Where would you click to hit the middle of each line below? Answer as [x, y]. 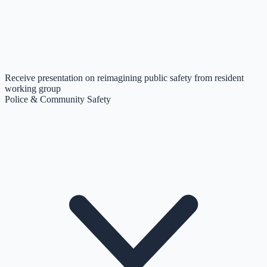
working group [33, 88]
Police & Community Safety [58, 99]
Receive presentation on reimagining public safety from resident [124, 77]
